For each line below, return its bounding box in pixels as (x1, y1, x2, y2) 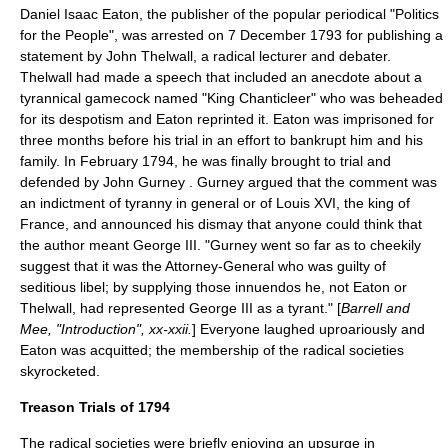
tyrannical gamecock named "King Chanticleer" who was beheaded (20, 90, 443, 106)
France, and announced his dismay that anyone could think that (20, 216, 422, 232)
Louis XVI (276, 195, 336, 211)
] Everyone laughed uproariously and (192, 321, 425, 337)
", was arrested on (109, 27, 228, 43)
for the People (20, 27, 109, 43)
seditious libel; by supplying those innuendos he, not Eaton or (20, 279, 407, 295)
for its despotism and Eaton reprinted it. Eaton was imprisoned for (20, 111, 434, 127)
